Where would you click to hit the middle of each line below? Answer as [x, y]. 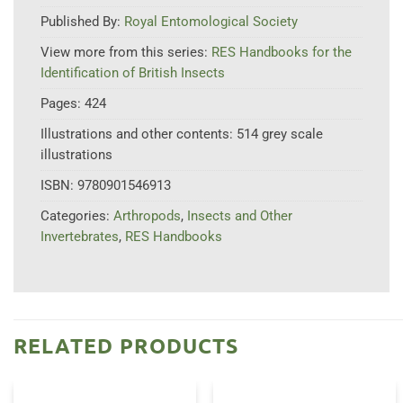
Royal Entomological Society [211, 22]
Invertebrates [80, 237]
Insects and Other [240, 216]
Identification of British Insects [133, 73]
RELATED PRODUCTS [126, 345]
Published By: [82, 22]
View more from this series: [126, 53]
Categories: [77, 216]
